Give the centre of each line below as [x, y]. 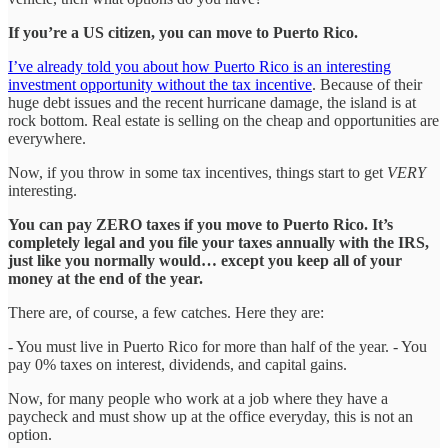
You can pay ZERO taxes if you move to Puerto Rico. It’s [200, 224]
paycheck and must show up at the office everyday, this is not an [210, 416]
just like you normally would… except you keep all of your [205, 260]
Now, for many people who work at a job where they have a [198, 398]
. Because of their [367, 84]
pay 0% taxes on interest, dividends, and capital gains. [177, 364]
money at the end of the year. [105, 278]
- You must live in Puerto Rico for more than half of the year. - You [217, 346]
